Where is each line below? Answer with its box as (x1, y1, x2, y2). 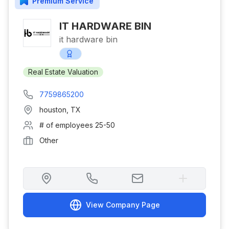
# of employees (39, 121, 95, 129)
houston (39, 105, 66, 114)
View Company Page (85, 200, 160, 209)
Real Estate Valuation (28, 67, 98, 76)
